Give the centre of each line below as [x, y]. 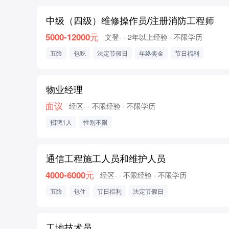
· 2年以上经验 [146, 37]
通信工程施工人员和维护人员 [106, 158]
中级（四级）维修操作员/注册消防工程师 [130, 20]
